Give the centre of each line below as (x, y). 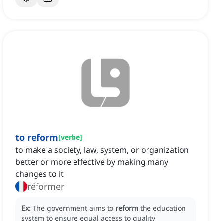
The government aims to (74, 208)
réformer (46, 187)
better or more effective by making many (92, 162)
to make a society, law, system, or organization (102, 150)
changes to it (39, 174)
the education (163, 208)
